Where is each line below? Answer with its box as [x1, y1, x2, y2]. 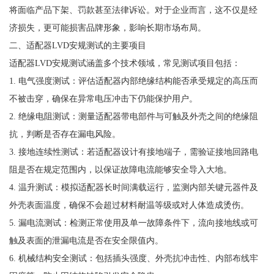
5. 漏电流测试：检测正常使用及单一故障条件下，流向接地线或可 [9, 217, 258, 228]
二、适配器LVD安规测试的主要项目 [9, 40, 146, 50]
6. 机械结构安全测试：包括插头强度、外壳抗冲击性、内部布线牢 [9, 253, 258, 263]
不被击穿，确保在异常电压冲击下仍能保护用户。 [9, 93, 198, 103]
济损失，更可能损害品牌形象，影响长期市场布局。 [9, 22, 206, 32]
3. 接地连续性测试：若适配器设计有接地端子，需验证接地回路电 [9, 146, 258, 157]
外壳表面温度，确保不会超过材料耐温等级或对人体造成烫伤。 [9, 199, 249, 210]
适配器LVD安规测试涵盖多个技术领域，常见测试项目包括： [9, 57, 240, 68]
